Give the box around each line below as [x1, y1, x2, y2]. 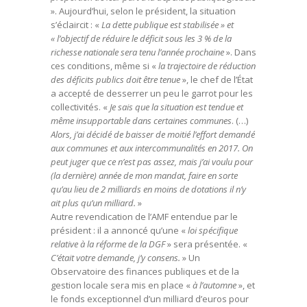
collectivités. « [51, 101, 110, 113]
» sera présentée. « [165, 238, 247, 250]
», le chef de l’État [180, 73, 253, 86]
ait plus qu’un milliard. [51, 197, 136, 209]
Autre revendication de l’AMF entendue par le [51, 210, 238, 223]
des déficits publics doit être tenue [51, 73, 180, 86]
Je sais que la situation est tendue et [110, 101, 243, 113]
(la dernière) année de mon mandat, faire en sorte [51, 169, 238, 182]
